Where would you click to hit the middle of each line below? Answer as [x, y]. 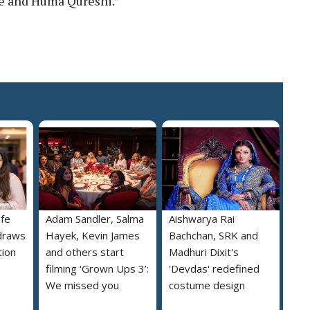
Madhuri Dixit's [204, 252]
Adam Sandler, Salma [95, 218]
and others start [85, 252]
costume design [207, 285]
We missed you [82, 285]
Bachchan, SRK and [213, 235]
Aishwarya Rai [202, 218]
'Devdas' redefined [214, 268]
